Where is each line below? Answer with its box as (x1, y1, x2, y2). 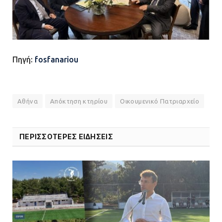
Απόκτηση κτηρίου (50, 97, 108, 105)
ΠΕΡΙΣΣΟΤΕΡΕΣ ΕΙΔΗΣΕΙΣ (19, 132, 113, 141)
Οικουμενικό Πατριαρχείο (120, 97, 200, 105)
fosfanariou (35, 55, 78, 64)
